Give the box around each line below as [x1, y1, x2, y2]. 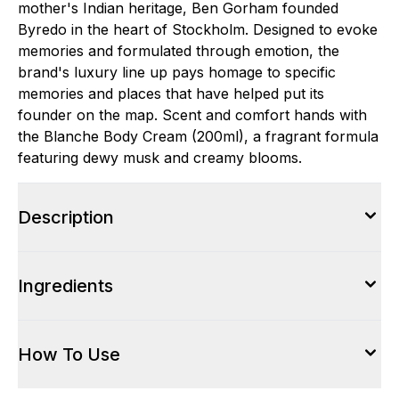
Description [18, 207, 114, 228]
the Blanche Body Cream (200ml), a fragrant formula [18, 127, 379, 145]
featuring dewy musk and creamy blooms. [18, 149, 302, 167]
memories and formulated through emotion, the [18, 42, 339, 60]
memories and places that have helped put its [18, 85, 324, 102]
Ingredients [18, 275, 113, 297]
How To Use [18, 344, 120, 365]
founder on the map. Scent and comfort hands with [18, 106, 367, 124]
